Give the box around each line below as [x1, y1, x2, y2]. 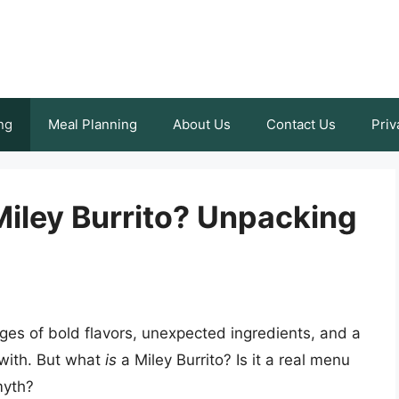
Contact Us [266, 116, 336, 133]
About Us [173, 116, 231, 133]
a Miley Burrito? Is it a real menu [117, 351, 350, 370]
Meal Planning [48, 116, 137, 133]
